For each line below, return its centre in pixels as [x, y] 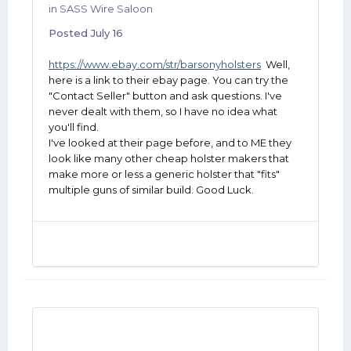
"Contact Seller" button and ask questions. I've [165, 96]
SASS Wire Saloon [106, 9]
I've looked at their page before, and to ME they [170, 143]
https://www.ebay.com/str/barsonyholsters [155, 64]
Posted [70, 33]
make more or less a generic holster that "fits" [164, 174]
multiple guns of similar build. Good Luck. [151, 190]
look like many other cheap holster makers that [169, 158]
